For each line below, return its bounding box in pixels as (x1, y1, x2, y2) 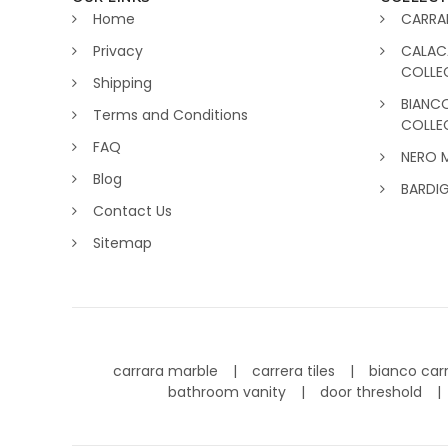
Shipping (93, 73, 152, 94)
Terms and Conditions (93, 105, 248, 126)
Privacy (93, 41, 143, 62)
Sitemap (93, 233, 152, 254)
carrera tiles (252, 361, 340, 382)
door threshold (319, 382, 426, 403)
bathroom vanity (167, 382, 290, 403)
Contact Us (93, 201, 172, 222)
